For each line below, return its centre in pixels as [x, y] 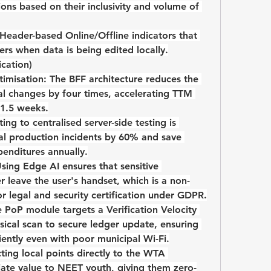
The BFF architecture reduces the [122, 79]
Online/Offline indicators [121, 36]
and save [160, 137]
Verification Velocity [152, 210]
